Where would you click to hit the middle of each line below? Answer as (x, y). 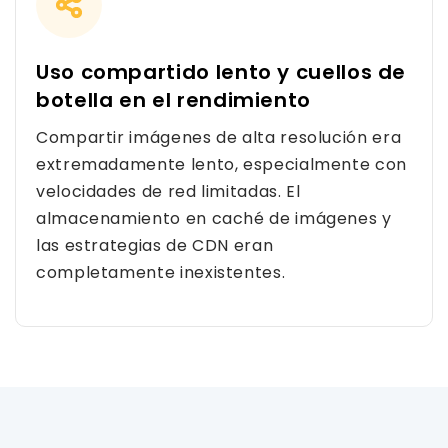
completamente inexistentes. (161, 272)
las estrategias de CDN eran (155, 245)
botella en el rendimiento (174, 100)
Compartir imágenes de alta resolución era (219, 137)
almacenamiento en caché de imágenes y (214, 218)
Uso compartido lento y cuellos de (221, 72)
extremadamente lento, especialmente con (221, 164)
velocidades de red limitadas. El (168, 191)
